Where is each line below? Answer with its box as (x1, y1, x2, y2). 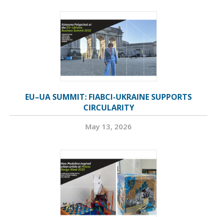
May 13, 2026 (85, 122, 132, 132)
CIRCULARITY (83, 102, 134, 113)
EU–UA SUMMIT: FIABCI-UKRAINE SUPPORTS (25, 92, 192, 103)
